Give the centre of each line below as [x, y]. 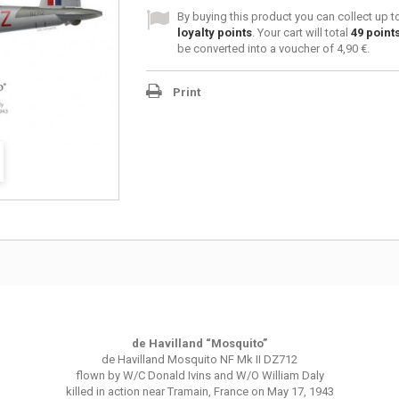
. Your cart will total [301, 33]
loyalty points [214, 33]
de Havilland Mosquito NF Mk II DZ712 [199, 359]
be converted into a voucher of [256, 49]
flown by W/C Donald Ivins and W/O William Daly [199, 375]
